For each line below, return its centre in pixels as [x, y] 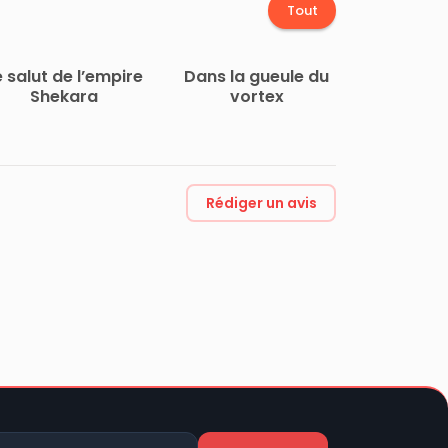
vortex [256, 97]
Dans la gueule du [257, 77]
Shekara [64, 97]
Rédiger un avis [261, 202]
